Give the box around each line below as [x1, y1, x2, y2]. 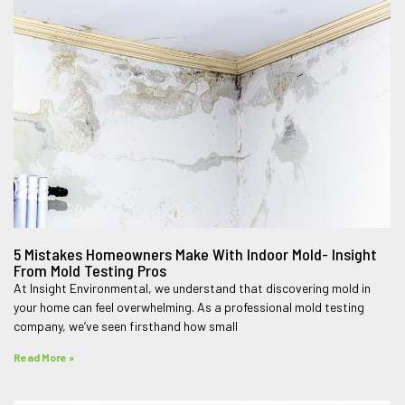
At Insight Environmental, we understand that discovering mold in [13, 279, 371, 296]
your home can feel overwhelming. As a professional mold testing [13, 298, 364, 315]
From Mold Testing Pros [13, 259, 166, 280]
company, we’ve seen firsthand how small [13, 317, 238, 334]
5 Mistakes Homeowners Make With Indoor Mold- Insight [13, 243, 377, 264]
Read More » [13, 350, 74, 363]
